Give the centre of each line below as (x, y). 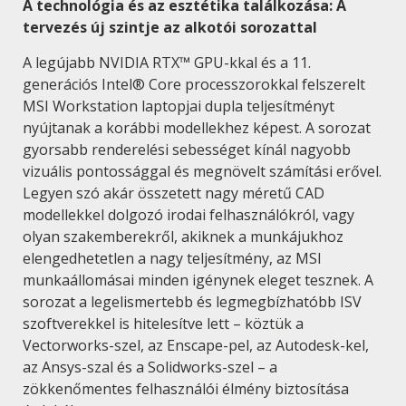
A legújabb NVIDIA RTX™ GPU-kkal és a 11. (167, 62)
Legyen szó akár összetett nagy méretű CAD (174, 193)
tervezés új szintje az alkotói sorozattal (170, 27)
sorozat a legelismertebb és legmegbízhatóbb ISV (192, 301)
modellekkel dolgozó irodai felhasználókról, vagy (188, 214)
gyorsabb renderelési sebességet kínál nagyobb (187, 149)
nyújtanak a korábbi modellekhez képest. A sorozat (197, 127)
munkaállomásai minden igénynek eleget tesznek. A (198, 280)
